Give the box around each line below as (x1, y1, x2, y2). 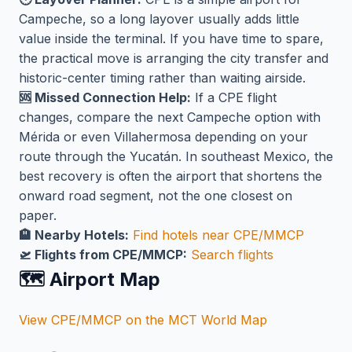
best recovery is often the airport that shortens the (19, 168, 322, 185)
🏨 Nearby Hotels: (19, 227, 129, 244)
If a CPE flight (191, 90, 277, 106)
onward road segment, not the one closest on (19, 188, 292, 204)
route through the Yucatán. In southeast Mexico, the (19, 148, 333, 165)
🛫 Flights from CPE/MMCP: (19, 247, 187, 263)
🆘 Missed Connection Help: (19, 90, 191, 106)
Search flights (191, 247, 273, 263)
